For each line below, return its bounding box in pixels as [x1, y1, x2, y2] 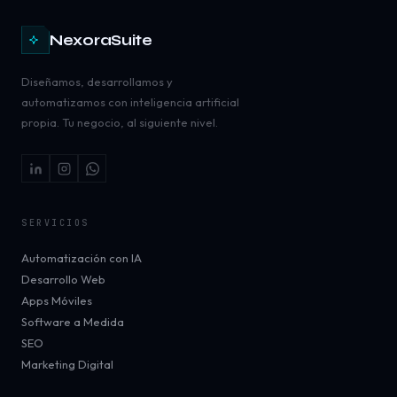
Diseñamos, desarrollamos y [21, 74, 173, 90]
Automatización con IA [21, 251, 142, 266]
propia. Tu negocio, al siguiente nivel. [21, 115, 218, 130]
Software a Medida [21, 315, 124, 330]
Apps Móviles [21, 293, 92, 308]
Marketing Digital [21, 357, 113, 372]
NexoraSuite [50, 30, 152, 50]
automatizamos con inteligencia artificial [21, 95, 239, 110]
